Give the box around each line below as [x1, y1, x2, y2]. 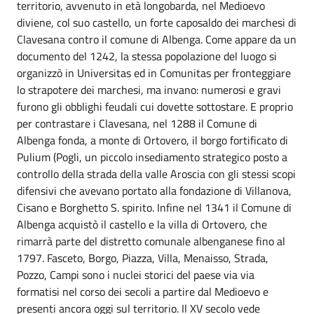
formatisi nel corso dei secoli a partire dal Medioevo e [17, 282, 268, 300]
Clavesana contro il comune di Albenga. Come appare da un [17, 30, 296, 48]
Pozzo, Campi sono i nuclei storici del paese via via [17, 266, 254, 283]
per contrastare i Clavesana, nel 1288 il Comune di [17, 114, 257, 132]
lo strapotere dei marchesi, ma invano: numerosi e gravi [17, 81, 281, 98]
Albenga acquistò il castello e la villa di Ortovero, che [17, 215, 267, 233]
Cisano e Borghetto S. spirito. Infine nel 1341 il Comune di [17, 198, 292, 216]
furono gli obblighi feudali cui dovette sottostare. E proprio [17, 97, 293, 115]
